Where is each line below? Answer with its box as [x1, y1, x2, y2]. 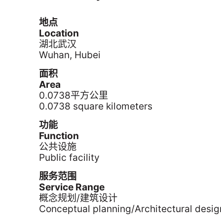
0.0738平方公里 [39, 89, 109, 101]
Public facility [39, 151, 100, 163]
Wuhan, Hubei [39, 49, 101, 61]
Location [39, 27, 79, 39]
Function [39, 130, 79, 142]
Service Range [39, 181, 105, 193]
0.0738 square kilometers [39, 100, 153, 112]
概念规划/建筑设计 [39, 192, 118, 204]
